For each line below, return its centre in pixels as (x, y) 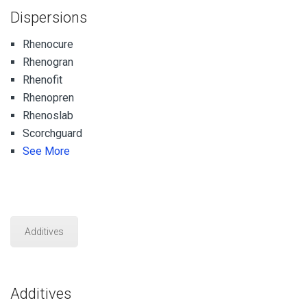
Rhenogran (48, 62)
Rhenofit (42, 79)
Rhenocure (48, 44)
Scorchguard (52, 133)
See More (46, 151)
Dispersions (49, 17)
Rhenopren (48, 97)
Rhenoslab (48, 115)
